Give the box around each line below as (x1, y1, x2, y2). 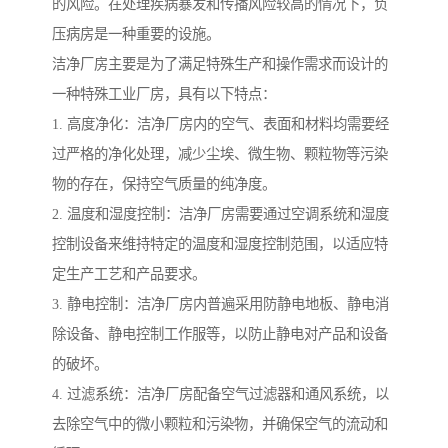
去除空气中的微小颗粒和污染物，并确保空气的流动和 (52, 416, 388, 433)
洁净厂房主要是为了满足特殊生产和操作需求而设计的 (52, 56, 388, 73)
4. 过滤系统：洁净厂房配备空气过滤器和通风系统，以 (52, 386, 389, 403)
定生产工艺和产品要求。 (52, 266, 206, 283)
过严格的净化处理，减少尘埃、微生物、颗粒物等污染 (52, 146, 388, 163)
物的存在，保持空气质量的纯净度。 (52, 176, 276, 193)
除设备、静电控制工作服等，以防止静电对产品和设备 (52, 326, 388, 343)
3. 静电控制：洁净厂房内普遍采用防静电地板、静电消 (52, 296, 389, 313)
